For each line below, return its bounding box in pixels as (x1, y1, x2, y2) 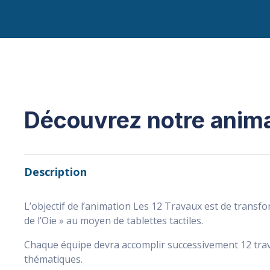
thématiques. (24, 253, 92, 266)
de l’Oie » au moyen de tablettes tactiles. (24, 214, 203, 227)
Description (24, 165, 87, 179)
